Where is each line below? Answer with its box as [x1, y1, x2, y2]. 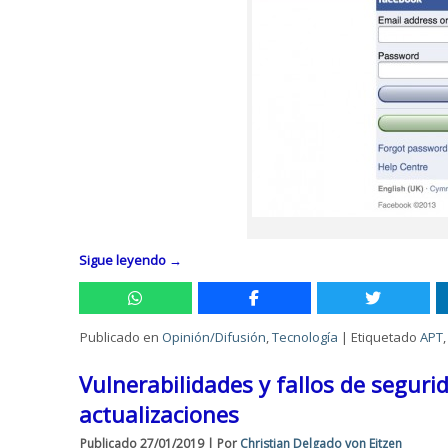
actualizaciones [79, 399, 240, 429]
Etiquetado [351, 328, 418, 346]
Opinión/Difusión [162, 328, 267, 346]
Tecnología [272, 328, 339, 346]
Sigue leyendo [79, 251, 170, 269]
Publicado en [80, 328, 160, 346]
